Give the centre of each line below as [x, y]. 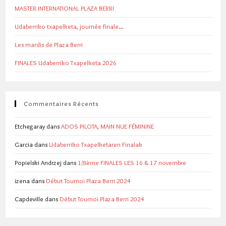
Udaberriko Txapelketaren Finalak [96, 144]
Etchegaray [30, 126]
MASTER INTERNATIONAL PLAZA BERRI [65, 8]
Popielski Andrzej [38, 162]
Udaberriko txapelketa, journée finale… [69, 26]
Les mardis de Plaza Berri [49, 44]
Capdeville [29, 199]
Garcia [24, 144]
